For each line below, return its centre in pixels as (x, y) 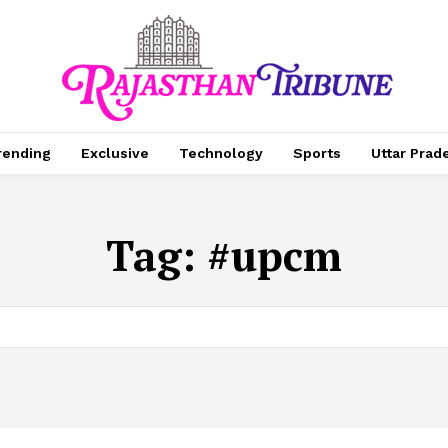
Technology (220, 153)
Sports (316, 153)
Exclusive (114, 153)
